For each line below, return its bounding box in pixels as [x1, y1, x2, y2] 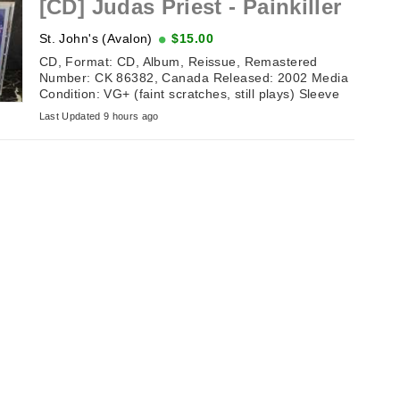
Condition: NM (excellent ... [38, 102, 203, 117]
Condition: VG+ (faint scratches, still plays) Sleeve [38, 86, 340, 101]
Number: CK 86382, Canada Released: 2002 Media [38, 70, 349, 85]
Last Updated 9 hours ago [38, 110, 159, 121]
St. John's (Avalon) [38, 30, 153, 46]
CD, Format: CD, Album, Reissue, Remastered [38, 54, 318, 69]
